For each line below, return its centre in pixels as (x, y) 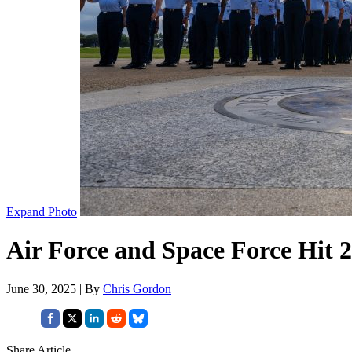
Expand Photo (42, 211)
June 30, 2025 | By (55, 288)
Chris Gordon (137, 288)
